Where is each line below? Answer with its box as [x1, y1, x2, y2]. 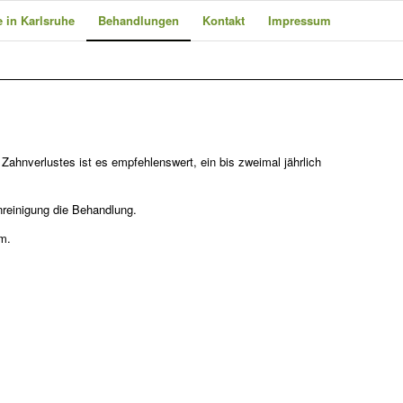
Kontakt [202, 12, 245, 29]
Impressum [268, 12, 331, 29]
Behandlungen [98, 12, 179, 29]
